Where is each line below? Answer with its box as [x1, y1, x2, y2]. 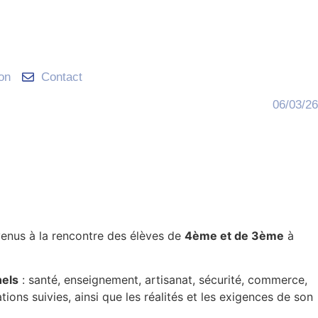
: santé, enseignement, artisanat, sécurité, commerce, [18, 273, 307, 287]
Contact [40, 70, 82, 84]
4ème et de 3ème [185, 229, 284, 243]
